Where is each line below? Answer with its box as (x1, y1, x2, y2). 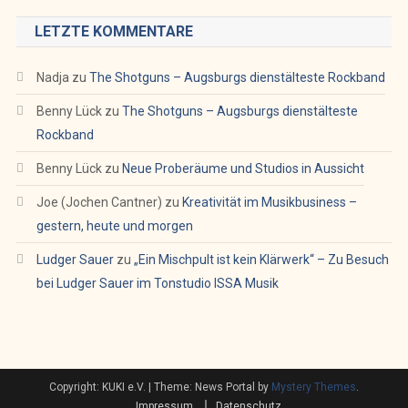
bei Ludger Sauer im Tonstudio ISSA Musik (36, 276, 279, 291)
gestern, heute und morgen (36, 219, 193, 234)
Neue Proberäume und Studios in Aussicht (121, 161, 364, 177)
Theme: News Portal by (154, 381, 271, 394)
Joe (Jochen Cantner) (36, 195, 162, 210)
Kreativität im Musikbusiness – (181, 195, 357, 210)
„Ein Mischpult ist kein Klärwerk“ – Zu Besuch (133, 252, 389, 268)
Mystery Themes (271, 381, 356, 394)
